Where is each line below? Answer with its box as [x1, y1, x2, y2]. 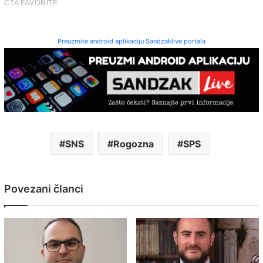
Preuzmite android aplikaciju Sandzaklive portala [58, 37, 205, 46]
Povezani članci [4, 182, 83, 195]
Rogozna [113, 137, 154, 150]
